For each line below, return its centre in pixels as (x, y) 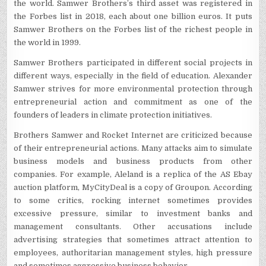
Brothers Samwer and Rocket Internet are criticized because (133, 135)
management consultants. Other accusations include (133, 226)
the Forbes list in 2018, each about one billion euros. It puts (133, 16)
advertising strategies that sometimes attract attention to (133, 239)
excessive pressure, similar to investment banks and (133, 213)
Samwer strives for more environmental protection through (133, 88)
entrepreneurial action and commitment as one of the (133, 102)
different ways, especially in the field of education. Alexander (133, 75)
